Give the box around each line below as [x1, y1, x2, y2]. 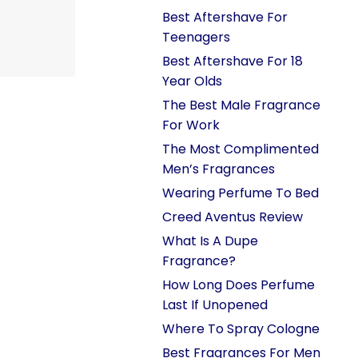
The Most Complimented [162, 140, 319, 158]
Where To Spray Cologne [162, 320, 320, 338]
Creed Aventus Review [162, 208, 303, 226]
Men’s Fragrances [162, 160, 275, 178]
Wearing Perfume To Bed [162, 184, 319, 202]
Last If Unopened [162, 296, 268, 314]
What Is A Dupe [162, 232, 258, 250]
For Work [162, 116, 220, 134]
